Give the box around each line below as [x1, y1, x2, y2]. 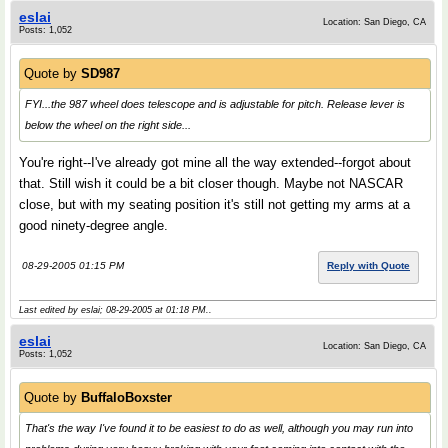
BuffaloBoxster [81, 390, 172, 405]
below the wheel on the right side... [25, 119, 191, 131]
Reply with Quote [327, 260, 410, 271]
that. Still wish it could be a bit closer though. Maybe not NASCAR [19, 176, 403, 191]
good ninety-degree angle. [19, 218, 168, 233]
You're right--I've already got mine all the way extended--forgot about [19, 155, 411, 170]
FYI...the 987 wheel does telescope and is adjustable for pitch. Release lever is [25, 98, 405, 110]
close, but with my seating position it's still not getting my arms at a [19, 197, 410, 212]
